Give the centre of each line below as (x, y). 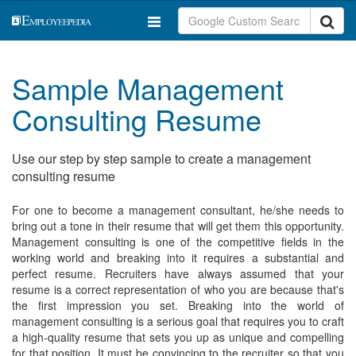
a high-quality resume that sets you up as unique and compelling (178, 337)
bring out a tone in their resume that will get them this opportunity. (178, 226)
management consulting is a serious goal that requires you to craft (178, 321)
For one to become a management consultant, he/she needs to (178, 210)
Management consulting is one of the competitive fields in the (178, 242)
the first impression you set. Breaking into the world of (178, 305)
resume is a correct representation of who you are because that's (178, 289)
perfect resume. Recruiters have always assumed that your (178, 273)
